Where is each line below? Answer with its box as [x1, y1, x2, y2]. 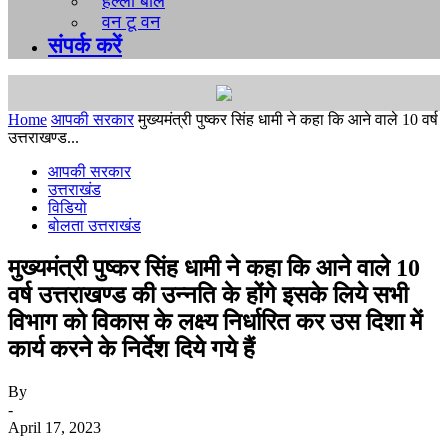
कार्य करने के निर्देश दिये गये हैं [8, 335, 255, 362]
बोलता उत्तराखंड [48, 217, 141, 235]
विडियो [48, 199, 87, 217]
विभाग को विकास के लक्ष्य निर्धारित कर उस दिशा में [8, 308, 422, 335]
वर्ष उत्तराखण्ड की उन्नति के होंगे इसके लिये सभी [8, 281, 408, 308]
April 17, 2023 [8, 418, 101, 436]
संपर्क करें [48, 33, 122, 59]
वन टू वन [102, 12, 160, 33]
